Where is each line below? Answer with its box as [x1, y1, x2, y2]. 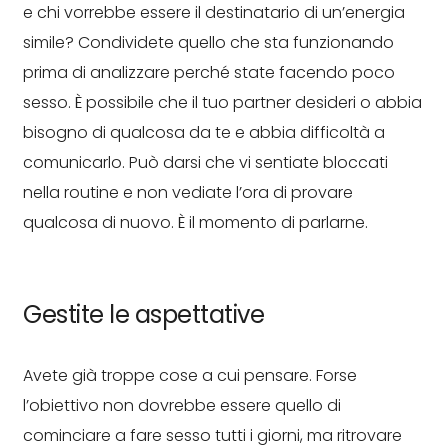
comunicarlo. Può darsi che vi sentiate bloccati [23, 151, 388, 174]
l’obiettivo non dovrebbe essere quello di [23, 394, 341, 417]
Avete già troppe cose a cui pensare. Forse [23, 364, 357, 387]
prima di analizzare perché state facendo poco [23, 61, 395, 84]
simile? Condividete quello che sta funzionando [23, 31, 394, 54]
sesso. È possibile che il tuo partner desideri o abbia [23, 91, 422, 114]
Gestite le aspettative [23, 298, 264, 331]
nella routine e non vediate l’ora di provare [23, 181, 353, 204]
